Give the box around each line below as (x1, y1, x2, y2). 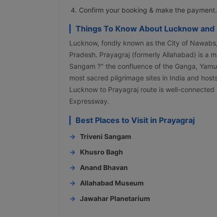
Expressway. (69, 96, 109, 105)
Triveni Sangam (80, 132, 131, 140)
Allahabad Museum (80, 178, 144, 187)
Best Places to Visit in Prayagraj (76, 115, 195, 125)
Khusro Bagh (80, 147, 123, 156)
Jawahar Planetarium (80, 194, 150, 202)
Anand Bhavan (80, 163, 128, 171)
